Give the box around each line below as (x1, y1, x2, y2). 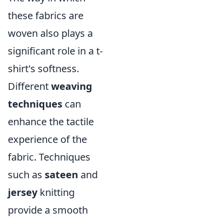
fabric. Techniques (8, 150, 90, 164)
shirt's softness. (8, 61, 79, 75)
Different (8, 79, 51, 93)
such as (8, 167, 45, 181)
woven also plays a (8, 26, 93, 40)
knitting (37, 185, 75, 199)
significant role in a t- (8, 44, 103, 57)
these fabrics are (8, 8, 83, 22)
